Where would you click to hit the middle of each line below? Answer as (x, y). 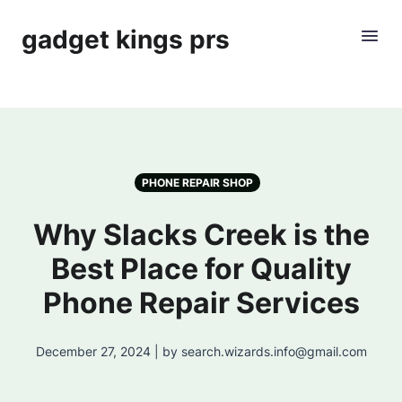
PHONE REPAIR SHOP (197, 183)
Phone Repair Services (201, 303)
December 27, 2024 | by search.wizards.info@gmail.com (201, 351)
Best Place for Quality (201, 269)
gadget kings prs (126, 39)
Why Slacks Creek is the (201, 235)
